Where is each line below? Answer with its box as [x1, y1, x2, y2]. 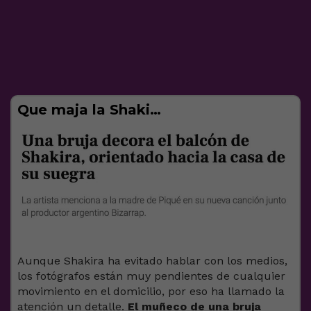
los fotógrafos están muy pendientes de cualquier [17, 269, 285, 283]
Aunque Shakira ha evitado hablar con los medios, [17, 254, 287, 268]
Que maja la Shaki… [17, 101, 161, 118]
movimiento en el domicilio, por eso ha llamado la [17, 285, 285, 299]
